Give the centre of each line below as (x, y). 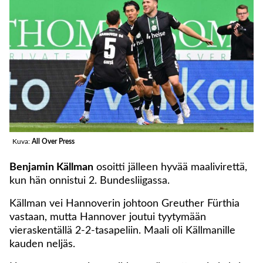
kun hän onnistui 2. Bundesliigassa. (90, 181)
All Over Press (53, 141)
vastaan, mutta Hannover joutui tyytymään (108, 217)
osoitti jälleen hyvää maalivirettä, (170, 167)
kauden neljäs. (42, 244)
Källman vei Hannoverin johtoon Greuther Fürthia (124, 203)
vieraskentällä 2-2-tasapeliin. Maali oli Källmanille (122, 230)
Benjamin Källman (51, 167)
